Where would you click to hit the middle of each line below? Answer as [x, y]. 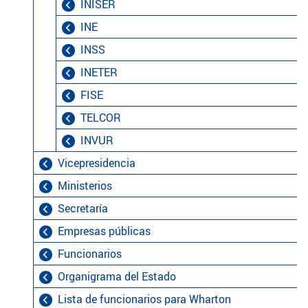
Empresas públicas [104, 231]
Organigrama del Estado [117, 276]
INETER [99, 72]
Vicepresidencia [97, 163]
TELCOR [101, 117]
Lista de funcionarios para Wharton [145, 299]
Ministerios [85, 185]
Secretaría [83, 208]
